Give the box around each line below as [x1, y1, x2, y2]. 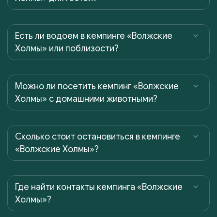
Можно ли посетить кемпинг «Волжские [15, 80, 179, 92]
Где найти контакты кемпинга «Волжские [15, 181, 183, 192]
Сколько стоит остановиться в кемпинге [15, 131, 180, 142]
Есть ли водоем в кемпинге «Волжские [15, 30, 172, 41]
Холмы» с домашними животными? [15, 93, 157, 104]
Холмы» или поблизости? [15, 43, 119, 54]
